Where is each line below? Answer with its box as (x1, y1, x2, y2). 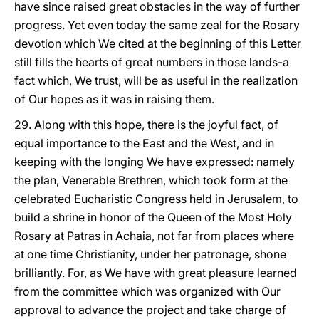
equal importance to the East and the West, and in (14, 136, 274, 150)
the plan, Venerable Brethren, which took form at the (14, 173, 288, 187)
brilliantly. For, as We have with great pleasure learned (14, 266, 297, 280)
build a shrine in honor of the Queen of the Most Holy (14, 210, 292, 224)
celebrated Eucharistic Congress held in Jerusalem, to (14, 192, 298, 206)
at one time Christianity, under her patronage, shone (14, 247, 286, 261)
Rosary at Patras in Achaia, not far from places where (14, 229, 294, 243)
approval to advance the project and (14, 303, 206, 317)
